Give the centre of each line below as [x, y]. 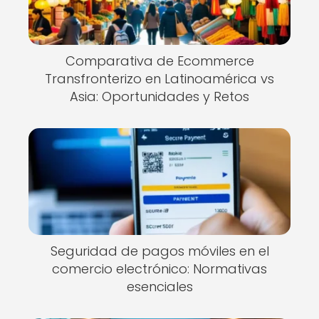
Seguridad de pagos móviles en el [159, 251]
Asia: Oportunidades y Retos [159, 96]
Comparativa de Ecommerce [159, 61]
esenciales [159, 287]
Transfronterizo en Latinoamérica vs [159, 79]
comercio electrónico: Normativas [159, 269]
